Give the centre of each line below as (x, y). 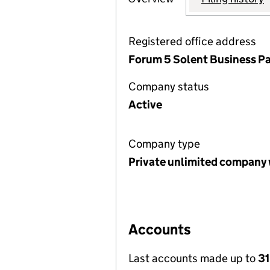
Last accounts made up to (193, 258)
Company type (164, 144)
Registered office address (192, 41)
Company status (169, 86)
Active (145, 105)
